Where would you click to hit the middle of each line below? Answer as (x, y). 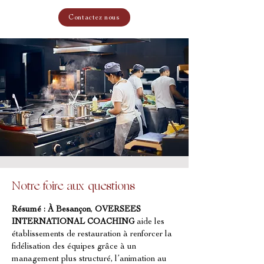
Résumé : (29, 210)
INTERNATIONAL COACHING (73, 222)
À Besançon (69, 210)
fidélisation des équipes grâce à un (75, 247)
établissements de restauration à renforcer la (93, 235)
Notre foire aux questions (73, 187)
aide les (151, 222)
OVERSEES (119, 210)
